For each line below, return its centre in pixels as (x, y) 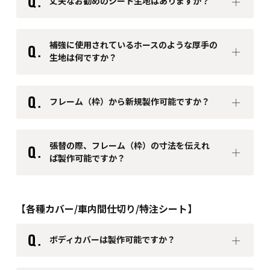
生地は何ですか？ (83, 58)
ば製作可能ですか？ (87, 158)
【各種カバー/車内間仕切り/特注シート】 (106, 209)
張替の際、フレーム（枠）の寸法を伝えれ (129, 146)
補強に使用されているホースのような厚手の (133, 45)
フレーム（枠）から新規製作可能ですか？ (129, 102)
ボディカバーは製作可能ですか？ (112, 240)
